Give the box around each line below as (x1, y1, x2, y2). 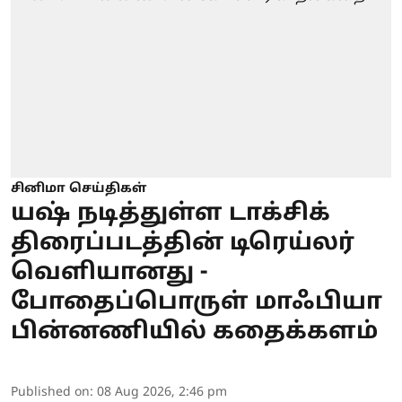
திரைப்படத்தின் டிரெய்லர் (11, 229, 354, 259)
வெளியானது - (11, 258, 207, 289)
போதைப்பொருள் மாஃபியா (11, 288, 382, 319)
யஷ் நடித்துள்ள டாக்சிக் (11, 199, 330, 230)
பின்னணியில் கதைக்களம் (11, 318, 378, 348)
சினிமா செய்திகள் (11, 181, 146, 197)
